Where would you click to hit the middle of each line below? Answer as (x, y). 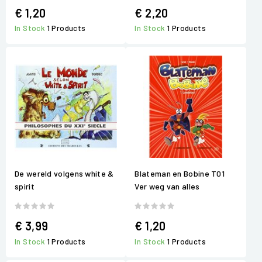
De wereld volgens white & (64, 174)
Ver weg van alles (167, 187)
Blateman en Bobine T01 (180, 174)
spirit (25, 187)
